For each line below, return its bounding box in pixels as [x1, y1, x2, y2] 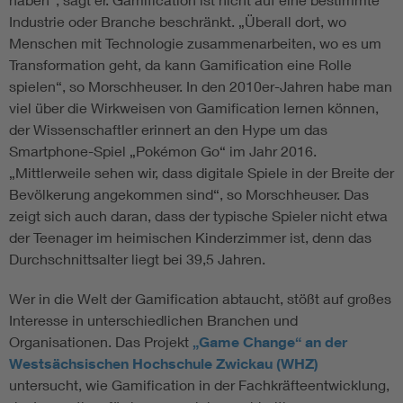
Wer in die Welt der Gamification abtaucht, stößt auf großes [9, 290, 391, 308]
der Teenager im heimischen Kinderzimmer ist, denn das [9, 228, 372, 246]
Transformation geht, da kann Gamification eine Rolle [9, 56, 352, 74]
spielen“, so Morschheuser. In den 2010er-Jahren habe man [9, 77, 392, 95]
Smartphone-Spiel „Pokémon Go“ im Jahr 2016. [9, 142, 317, 160]
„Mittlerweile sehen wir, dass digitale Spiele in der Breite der [9, 164, 394, 182]
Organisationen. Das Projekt [9, 333, 193, 351]
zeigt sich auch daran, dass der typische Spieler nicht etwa [9, 207, 388, 225]
